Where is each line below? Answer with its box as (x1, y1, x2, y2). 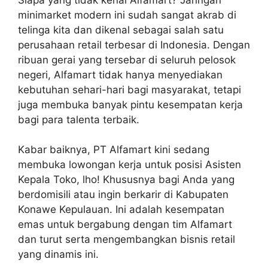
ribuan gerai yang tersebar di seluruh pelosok (18, 53, 236, 66)
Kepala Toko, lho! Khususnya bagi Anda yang (18, 173, 234, 186)
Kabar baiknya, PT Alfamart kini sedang (18, 144, 209, 156)
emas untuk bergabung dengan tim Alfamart (18, 218, 232, 231)
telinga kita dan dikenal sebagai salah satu (18, 23, 224, 36)
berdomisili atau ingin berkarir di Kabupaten (18, 188, 229, 201)
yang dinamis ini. (18, 248, 99, 261)
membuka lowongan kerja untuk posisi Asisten (18, 159, 241, 171)
